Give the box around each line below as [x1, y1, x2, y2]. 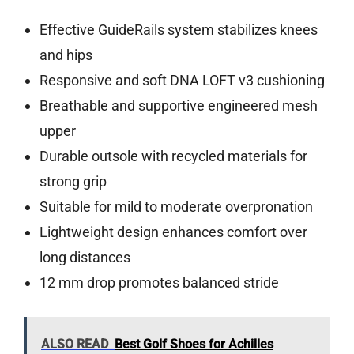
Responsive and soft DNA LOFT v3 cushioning [39, 72, 325, 89]
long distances [39, 249, 130, 266]
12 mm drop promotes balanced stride [39, 274, 279, 292]
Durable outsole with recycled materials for [39, 148, 307, 165]
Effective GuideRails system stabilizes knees [39, 21, 318, 39]
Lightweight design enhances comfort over [39, 224, 307, 241]
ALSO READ [41, 337, 108, 352]
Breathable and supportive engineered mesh [39, 97, 318, 115]
